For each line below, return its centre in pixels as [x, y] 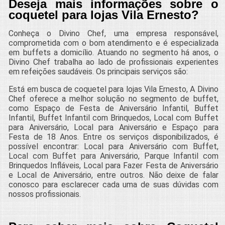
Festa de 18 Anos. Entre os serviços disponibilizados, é [114, 137]
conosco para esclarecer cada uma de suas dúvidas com [114, 184]
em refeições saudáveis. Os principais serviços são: [98, 71]
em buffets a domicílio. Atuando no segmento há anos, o [114, 52]
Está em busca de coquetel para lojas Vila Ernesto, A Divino [114, 89]
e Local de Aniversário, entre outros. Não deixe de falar [114, 175]
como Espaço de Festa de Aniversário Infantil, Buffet [114, 108]
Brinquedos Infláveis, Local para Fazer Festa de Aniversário [114, 165]
